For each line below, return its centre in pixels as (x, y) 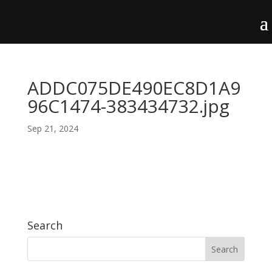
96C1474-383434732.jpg (128, 106)
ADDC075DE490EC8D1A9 (134, 88)
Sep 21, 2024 (53, 128)
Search (45, 225)
